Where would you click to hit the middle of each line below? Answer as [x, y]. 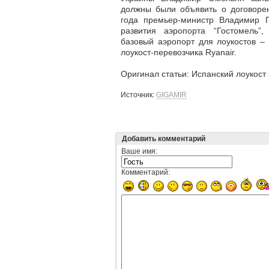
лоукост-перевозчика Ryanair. [179, 52]
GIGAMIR [171, 95]
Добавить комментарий [164, 138]
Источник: [138, 95]
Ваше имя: [139, 151]
